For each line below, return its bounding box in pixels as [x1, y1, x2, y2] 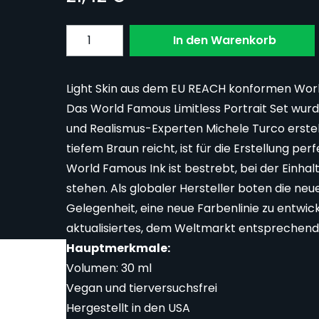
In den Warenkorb [173, 32, 277, 49]
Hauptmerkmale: [66, 240, 170, 257]
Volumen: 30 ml [66, 260, 152, 277]
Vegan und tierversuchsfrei [66, 280, 217, 297]
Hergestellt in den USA [66, 300, 190, 317]
